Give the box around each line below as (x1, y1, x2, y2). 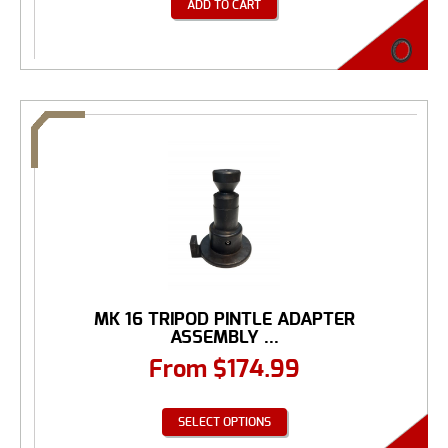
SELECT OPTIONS (177, 415, 271, 428)
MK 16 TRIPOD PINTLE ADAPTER (93, 309, 355, 329)
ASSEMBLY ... (169, 327, 279, 347)
